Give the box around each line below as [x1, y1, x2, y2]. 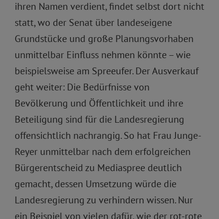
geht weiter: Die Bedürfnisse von [15, 81, 150, 93]
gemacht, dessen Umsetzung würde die [15, 177, 176, 190]
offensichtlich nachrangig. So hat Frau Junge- [15, 129, 201, 142]
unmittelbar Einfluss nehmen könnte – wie [15, 48, 191, 61]
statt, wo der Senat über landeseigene [15, 16, 172, 29]
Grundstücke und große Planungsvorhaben [15, 32, 194, 45]
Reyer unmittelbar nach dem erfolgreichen [15, 145, 191, 158]
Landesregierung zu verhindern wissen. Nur [15, 194, 193, 206]
